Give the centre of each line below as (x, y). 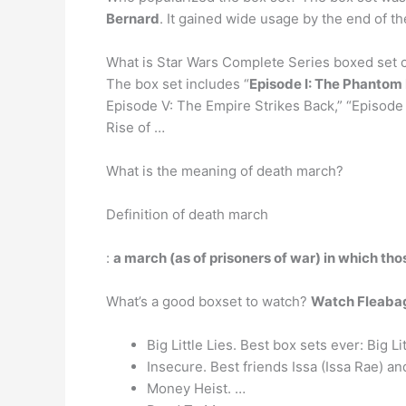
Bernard (133, 18)
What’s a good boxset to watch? (208, 301)
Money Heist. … (196, 388)
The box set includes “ (178, 83)
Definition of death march (187, 214)
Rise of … (135, 127)
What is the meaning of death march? (225, 170)
